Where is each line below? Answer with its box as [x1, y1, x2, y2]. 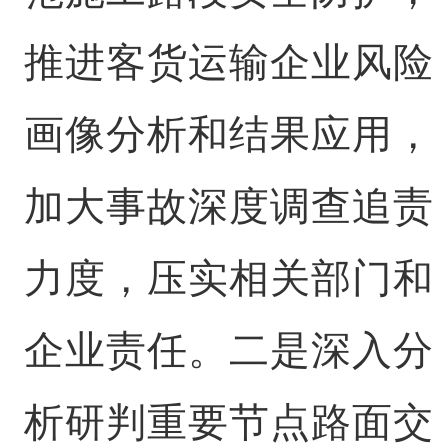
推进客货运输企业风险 [23, 40, 434, 84]
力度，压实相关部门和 [23, 256, 434, 300]
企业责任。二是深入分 [23, 328, 434, 372]
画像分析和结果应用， [23, 112, 434, 156]
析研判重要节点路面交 [23, 400, 434, 444]
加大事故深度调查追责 [23, 184, 434, 228]
